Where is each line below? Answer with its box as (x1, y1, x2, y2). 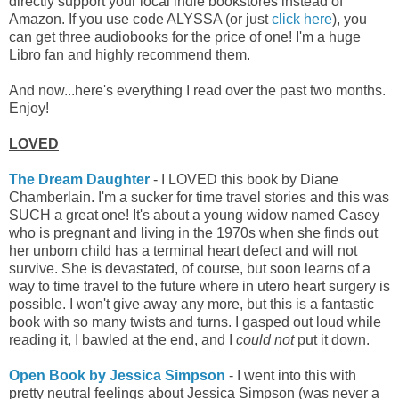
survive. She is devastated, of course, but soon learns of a (9, 260, 370, 276)
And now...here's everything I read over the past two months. (9, 82, 386, 98)
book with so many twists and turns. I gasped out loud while (9, 313, 381, 330)
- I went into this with (225, 367, 356, 383)
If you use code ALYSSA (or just (69, 11, 272, 27)
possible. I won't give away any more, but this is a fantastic (9, 296, 374, 312)
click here (272, 11, 332, 27)
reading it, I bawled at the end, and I (9, 331, 236, 347)
